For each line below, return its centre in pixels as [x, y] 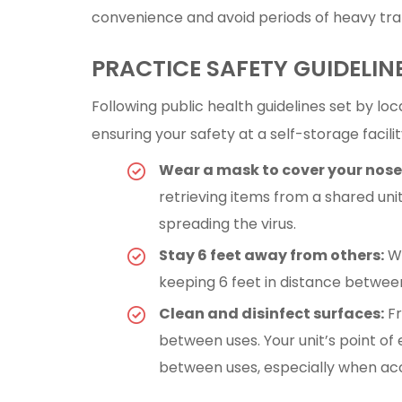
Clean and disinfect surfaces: [271, 313]
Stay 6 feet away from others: [271, 255]
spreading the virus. [227, 223]
